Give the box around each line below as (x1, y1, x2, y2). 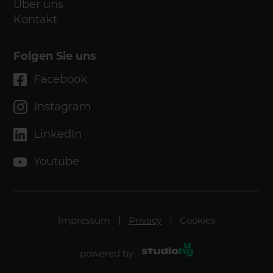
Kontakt (13, 13, 58, 26)
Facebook (34, 73, 88, 86)
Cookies (180, 214, 215, 226)
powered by (79, 247, 136, 259)
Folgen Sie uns (13, 49, 97, 63)
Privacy (129, 214, 161, 226)
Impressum (58, 214, 110, 226)
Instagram (34, 100, 91, 113)
